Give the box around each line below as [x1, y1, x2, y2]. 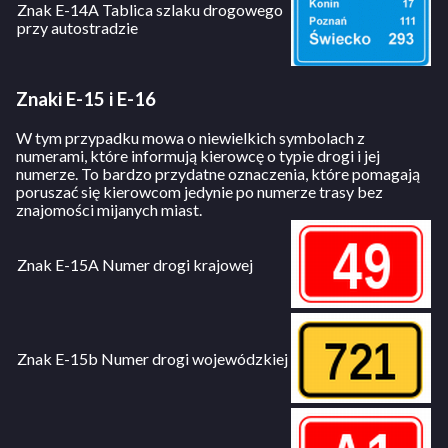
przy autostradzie [17, 18, 138, 38]
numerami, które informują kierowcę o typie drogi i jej [16, 145, 380, 165]
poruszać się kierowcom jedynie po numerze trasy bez [16, 181, 383, 201]
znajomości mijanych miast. [16, 199, 202, 219]
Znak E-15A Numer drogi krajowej [17, 254, 253, 274]
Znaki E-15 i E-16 [16, 88, 156, 111]
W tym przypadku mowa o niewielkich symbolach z [16, 127, 365, 147]
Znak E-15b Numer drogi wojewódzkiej [17, 348, 288, 368]
